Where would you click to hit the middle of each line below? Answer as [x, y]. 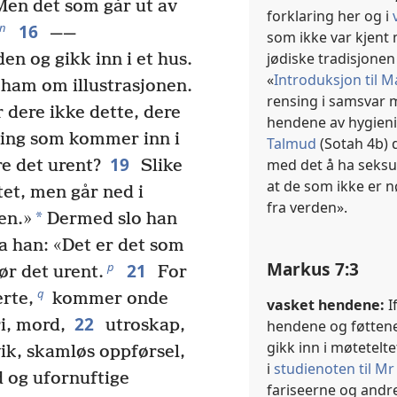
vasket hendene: [326, 304]
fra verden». [307, 208]
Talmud [292, 144]
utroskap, [143, 326]
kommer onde [108, 300]
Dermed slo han [110, 220]
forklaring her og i [330, 16]
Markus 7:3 [313, 269]
